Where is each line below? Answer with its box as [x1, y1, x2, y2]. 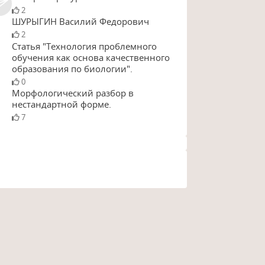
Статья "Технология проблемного [11, 40, 157, 52]
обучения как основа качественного [11, 51, 170, 63]
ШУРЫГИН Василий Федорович [11, 15, 149, 28]
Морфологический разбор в [11, 86, 134, 99]
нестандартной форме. [11, 98, 111, 110]
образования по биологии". [11, 62, 132, 75]
